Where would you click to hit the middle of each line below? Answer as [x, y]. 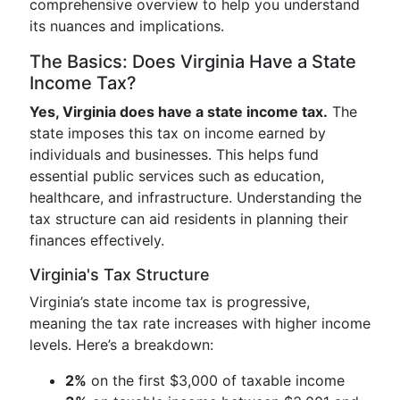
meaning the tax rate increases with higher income [200, 323]
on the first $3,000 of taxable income [216, 380]
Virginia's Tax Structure [120, 275]
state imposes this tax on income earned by [178, 133]
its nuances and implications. [127, 26]
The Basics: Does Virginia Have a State [193, 62]
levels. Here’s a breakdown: [121, 345]
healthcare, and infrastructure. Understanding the [196, 197]
